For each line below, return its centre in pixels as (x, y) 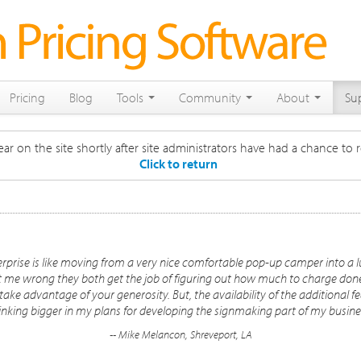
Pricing (27, 98)
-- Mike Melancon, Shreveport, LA (180, 334)
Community (212, 98)
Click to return (179, 164)
